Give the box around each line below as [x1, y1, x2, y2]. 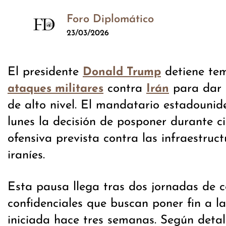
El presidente [8, 66, 83, 78]
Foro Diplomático [67, 13, 154, 25]
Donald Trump [83, 66, 161, 78]
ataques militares [8, 83, 103, 95]
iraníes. [8, 149, 45, 161]
